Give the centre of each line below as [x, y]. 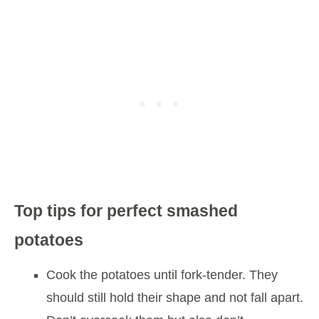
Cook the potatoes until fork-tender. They [162, 275]
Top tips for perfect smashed [126, 211]
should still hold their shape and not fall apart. [175, 298]
